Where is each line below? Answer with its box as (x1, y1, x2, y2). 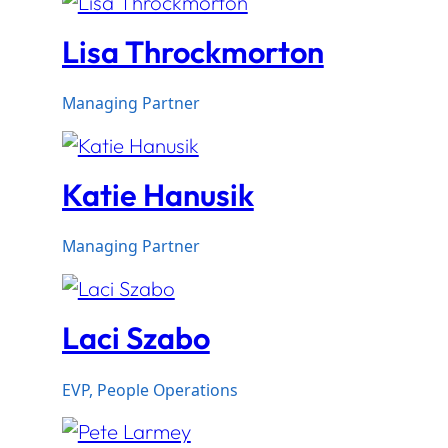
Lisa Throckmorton (61, 31, 324, 71)
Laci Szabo (61, 318, 210, 358)
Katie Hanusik (61, 175, 254, 215)
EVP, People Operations (61, 378, 238, 401)
